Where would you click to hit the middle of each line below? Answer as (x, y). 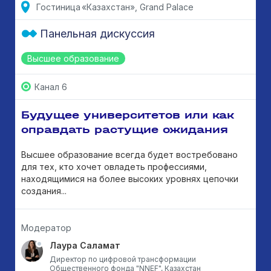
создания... (44, 191)
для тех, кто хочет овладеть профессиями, (114, 166)
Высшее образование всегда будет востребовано (129, 154)
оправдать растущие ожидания (125, 129)
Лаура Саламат (85, 245)
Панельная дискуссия (97, 33)
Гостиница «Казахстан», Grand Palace (115, 7)
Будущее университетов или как (128, 115)
